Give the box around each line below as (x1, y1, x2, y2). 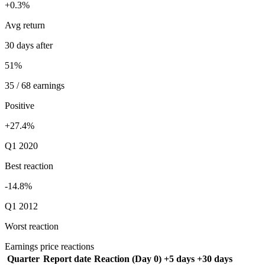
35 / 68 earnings (5, 80, 64, 91)
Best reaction (5, 161, 53, 172)
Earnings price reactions (5, 241, 94, 252)
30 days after (5, 40, 53, 51)
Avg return (5, 20, 45, 31)
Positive (5, 101, 34, 111)
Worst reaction (5, 221, 59, 232)
